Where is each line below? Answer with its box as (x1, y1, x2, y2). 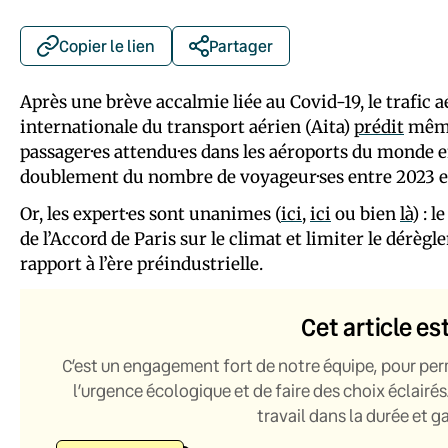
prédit (354, 115, 404, 138)
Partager (209, 34, 273, 56)
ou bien (331, 202, 400, 225)
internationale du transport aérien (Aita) (20, 115, 354, 138)
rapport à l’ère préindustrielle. (20, 252, 263, 275)
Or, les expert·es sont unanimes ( (20, 202, 281, 225)
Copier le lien (59, 34, 155, 56)
